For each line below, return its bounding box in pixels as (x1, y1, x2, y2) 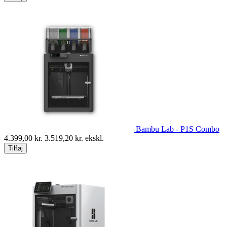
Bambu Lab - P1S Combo (136, 124, 219, 133)
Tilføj (8, 144, 23, 152)
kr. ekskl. (73, 133, 104, 142)
